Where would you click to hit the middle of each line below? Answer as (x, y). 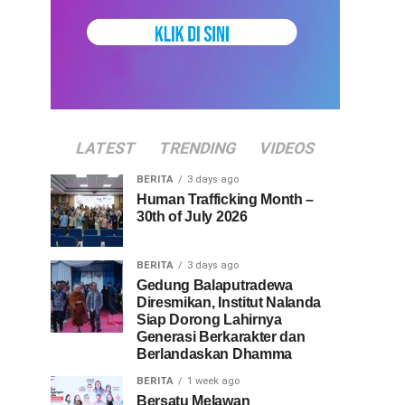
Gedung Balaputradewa (215, 285)
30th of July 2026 (192, 216)
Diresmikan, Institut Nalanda (229, 302)
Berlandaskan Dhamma (214, 353)
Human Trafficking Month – (225, 199)
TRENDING (198, 148)
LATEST (106, 148)
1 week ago (213, 381)
